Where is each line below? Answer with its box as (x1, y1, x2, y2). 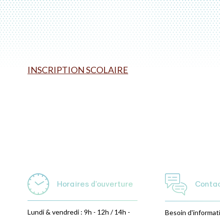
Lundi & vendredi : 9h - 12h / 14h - (27, 207, 130, 216)
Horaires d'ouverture (57, 178, 133, 190)
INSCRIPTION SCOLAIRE (27, 64, 128, 75)
